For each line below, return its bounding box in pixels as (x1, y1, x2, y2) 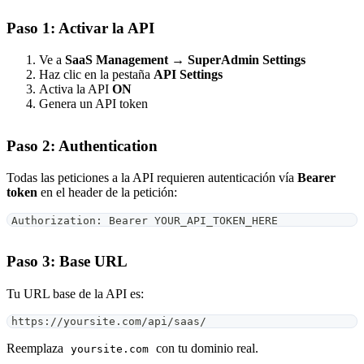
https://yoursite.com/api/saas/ (11, 314, 207, 327)
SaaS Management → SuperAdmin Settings (65, 53, 305, 67)
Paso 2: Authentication (6, 137, 158, 155)
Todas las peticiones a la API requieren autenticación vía (6, 171, 297, 185)
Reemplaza (6, 340, 67, 355)
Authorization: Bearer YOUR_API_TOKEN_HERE (11, 214, 279, 227)
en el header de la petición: (37, 185, 177, 200)
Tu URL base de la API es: (6, 286, 144, 301)
